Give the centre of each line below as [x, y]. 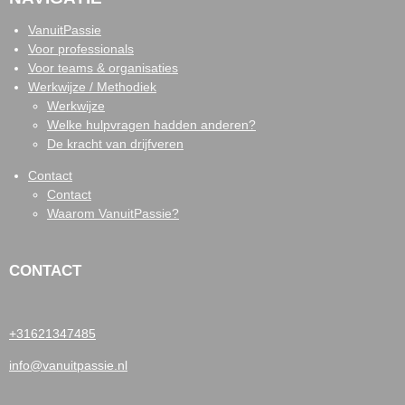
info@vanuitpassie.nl [68, 366]
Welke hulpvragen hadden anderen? [151, 125]
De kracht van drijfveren [115, 144]
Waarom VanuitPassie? [113, 214]
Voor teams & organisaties [103, 68]
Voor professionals [81, 49]
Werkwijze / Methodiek [92, 87]
